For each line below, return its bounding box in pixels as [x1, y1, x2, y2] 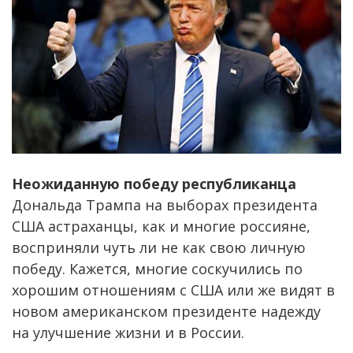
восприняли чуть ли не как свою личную [12, 237, 306, 257]
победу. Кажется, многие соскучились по [12, 258, 303, 278]
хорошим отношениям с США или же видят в [12, 280, 335, 299]
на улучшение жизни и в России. [12, 322, 244, 342]
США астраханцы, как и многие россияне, [12, 216, 310, 236]
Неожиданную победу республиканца [12, 173, 296, 193]
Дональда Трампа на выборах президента [12, 195, 318, 214]
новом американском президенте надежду [12, 301, 321, 321]
